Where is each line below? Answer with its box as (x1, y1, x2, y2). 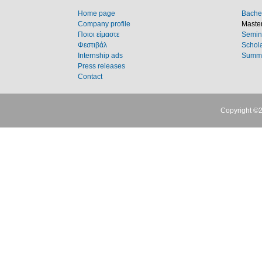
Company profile (78, 19, 130, 28)
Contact (78, 72, 102, 81)
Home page (78, 9, 115, 18)
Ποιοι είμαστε (78, 30, 119, 39)
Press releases (78, 61, 125, 70)
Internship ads (78, 51, 123, 60)
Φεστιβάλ (78, 40, 107, 49)
